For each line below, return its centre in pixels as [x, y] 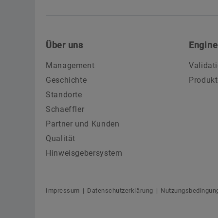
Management [70, 66]
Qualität [61, 139]
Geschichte [66, 80]
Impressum [63, 191]
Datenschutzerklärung [120, 191]
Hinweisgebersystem [84, 153]
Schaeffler [65, 109]
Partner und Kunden [83, 124]
